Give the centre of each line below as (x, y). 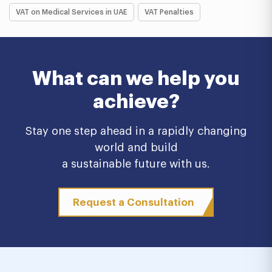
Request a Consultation (133, 202)
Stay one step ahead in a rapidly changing (136, 131)
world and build (136, 148)
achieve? (136, 102)
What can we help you (136, 79)
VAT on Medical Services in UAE (72, 12)
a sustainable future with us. (136, 164)
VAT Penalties (169, 12)
